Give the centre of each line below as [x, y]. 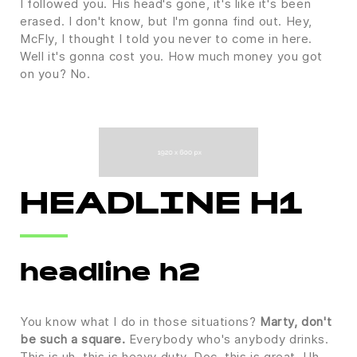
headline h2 [110, 275]
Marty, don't [296, 322]
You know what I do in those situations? [140, 322]
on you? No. [55, 73]
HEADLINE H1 [162, 207]
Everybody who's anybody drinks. [227, 339]
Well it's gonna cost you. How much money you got [171, 56]
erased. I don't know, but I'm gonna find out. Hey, [167, 21]
